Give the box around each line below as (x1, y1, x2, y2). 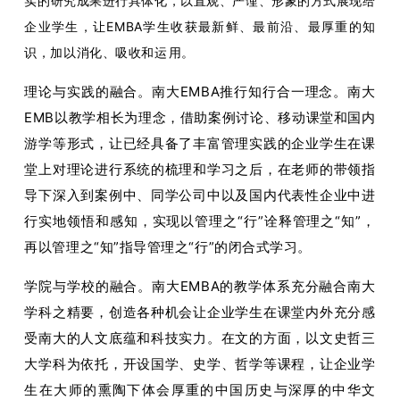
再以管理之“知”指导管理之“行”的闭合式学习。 (24, 237, 312, 255)
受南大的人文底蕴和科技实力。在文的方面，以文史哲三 (24, 329, 376, 346)
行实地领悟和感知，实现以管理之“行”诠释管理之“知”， (24, 212, 376, 229)
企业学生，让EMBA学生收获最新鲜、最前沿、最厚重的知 (24, 18, 376, 34)
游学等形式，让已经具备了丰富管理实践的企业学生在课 (24, 134, 376, 152)
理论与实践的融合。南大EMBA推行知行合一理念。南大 (24, 82, 376, 100)
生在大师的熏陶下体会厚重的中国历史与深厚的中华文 (24, 380, 376, 398)
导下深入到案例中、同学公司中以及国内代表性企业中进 (24, 186, 376, 204)
